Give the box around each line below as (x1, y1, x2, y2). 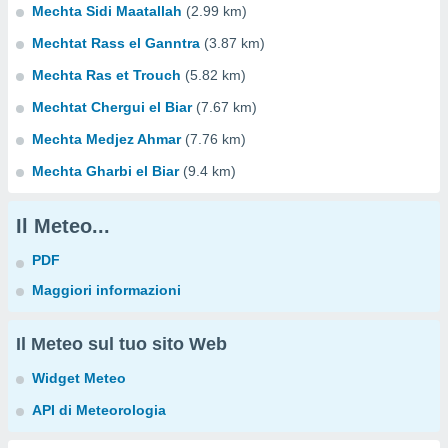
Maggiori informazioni (32, 282, 181, 298)
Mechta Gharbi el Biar (32, 163, 179, 179)
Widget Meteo (32, 370, 126, 386)
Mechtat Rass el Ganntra (32, 35, 200, 51)
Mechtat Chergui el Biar (32, 99, 192, 115)
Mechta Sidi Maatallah (32, 3, 182, 19)
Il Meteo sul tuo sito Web (16, 334, 227, 354)
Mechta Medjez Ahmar (32, 131, 181, 147)
